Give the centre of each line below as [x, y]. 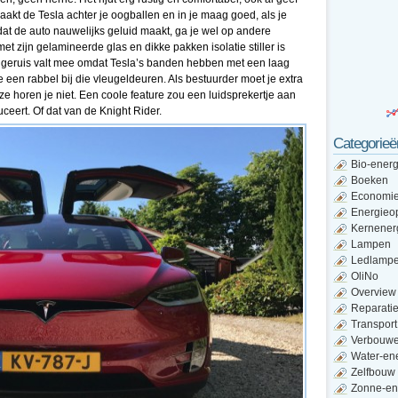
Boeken [370, 180]
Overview [374, 292]
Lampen [371, 244]
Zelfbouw [373, 372]
